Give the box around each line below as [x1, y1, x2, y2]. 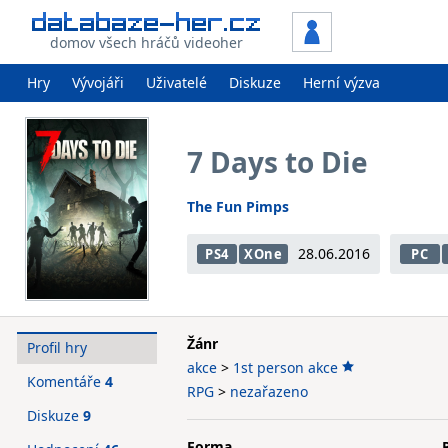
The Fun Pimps [187, 197, 289, 216]
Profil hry [27, 338, 87, 357]
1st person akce [233, 358, 338, 377]
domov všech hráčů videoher [49, 32, 243, 52]
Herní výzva [303, 73, 380, 92]
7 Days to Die [187, 143, 368, 181]
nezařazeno [230, 382, 308, 401]
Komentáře [27, 372, 105, 391]
